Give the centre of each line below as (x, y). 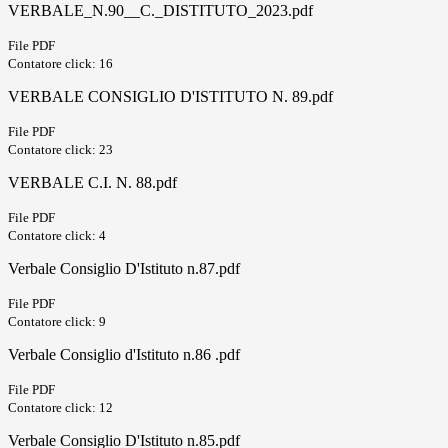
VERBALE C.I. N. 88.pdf (92, 183)
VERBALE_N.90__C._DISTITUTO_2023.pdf (160, 11)
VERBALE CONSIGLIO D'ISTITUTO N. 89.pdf (170, 97)
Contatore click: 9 (57, 322)
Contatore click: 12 (60, 408)
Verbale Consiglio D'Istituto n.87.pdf (124, 269)
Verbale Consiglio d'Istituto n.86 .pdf (124, 355)
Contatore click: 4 (57, 236)
